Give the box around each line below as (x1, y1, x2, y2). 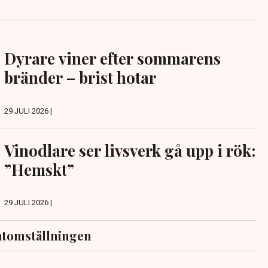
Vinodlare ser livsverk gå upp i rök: (4, 139, 255, 161)
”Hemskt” (4, 159, 74, 180)
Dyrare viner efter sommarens (4, 48, 221, 69)
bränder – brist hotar (4, 67, 156, 89)
